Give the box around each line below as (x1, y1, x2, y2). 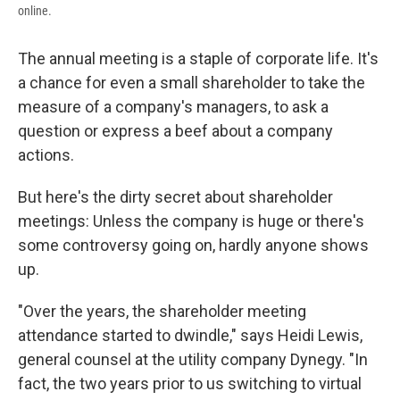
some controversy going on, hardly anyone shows (18, 236, 369, 255)
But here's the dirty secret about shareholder (18, 187, 333, 207)
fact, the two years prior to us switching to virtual (18, 374, 362, 394)
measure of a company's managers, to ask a (18, 97, 329, 117)
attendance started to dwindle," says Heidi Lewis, (18, 326, 362, 346)
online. (18, 4, 52, 19)
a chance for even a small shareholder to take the (18, 73, 365, 93)
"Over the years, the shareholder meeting (18, 302, 306, 321)
